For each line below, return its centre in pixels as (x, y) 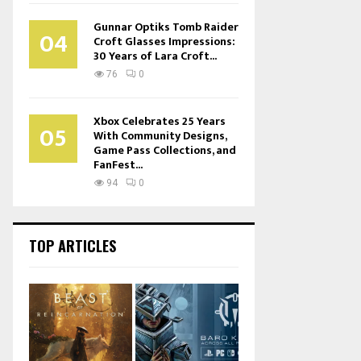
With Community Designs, (160, 136)
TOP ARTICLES (73, 246)
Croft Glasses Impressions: (164, 41)
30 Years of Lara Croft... (155, 56)
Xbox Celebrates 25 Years (160, 121)
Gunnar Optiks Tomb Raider (166, 27)
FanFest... (118, 165)
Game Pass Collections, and (165, 150)
